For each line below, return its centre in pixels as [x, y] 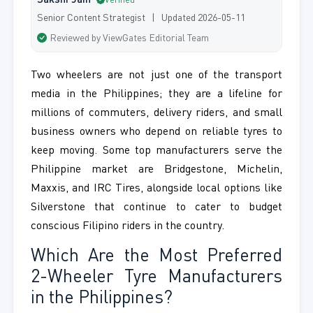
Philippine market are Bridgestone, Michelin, [156, 170]
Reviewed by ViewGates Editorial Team [129, 39]
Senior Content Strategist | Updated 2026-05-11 [141, 19]
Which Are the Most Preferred [156, 257]
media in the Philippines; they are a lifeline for [156, 95]
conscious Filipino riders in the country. [127, 227]
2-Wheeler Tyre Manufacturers [156, 278]
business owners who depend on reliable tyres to [156, 132]
